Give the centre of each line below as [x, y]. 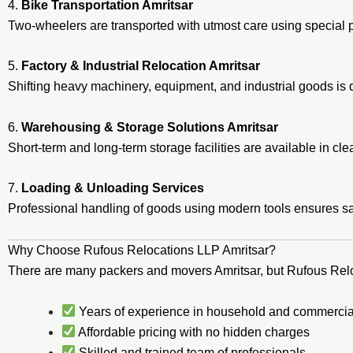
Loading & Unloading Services [113, 188]
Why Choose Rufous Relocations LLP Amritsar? [142, 250]
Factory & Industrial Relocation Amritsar [141, 66]
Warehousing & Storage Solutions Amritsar [150, 127]
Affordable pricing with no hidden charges [193, 332]
